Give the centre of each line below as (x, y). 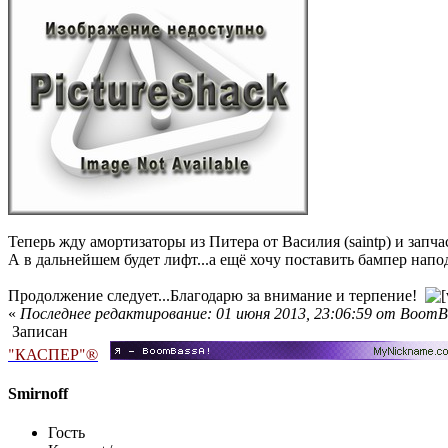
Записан (38, 331)
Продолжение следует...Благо (108, 295)
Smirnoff (38, 393)
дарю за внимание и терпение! (316, 295)
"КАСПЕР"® (53, 353)
